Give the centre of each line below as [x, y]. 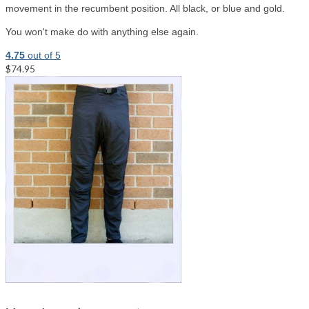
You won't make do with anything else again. [102, 32]
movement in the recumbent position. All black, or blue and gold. [145, 9]
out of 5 [43, 56]
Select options [69, 69]
